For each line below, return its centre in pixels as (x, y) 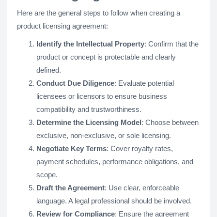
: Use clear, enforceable (142, 187)
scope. (47, 174)
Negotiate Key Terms (71, 148)
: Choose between (170, 122)
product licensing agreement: (62, 26)
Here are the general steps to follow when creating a (99, 13)
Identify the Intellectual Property (90, 44)
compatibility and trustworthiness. (89, 109)
